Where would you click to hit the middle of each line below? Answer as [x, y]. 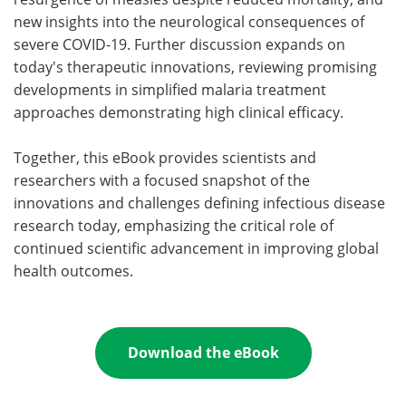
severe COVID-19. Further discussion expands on [179, 43]
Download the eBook [203, 352]
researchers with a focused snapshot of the [162, 179]
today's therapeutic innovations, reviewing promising [195, 66]
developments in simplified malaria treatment [170, 89]
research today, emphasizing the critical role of [174, 225]
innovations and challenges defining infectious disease [199, 202]
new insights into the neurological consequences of [189, 21]
